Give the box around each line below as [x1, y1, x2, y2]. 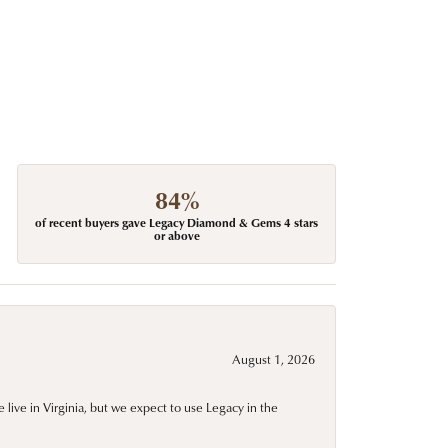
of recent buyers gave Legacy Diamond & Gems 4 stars [35, 213, 319, 231]
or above [153, 226, 200, 244]
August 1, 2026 [232, 349, 315, 368]
